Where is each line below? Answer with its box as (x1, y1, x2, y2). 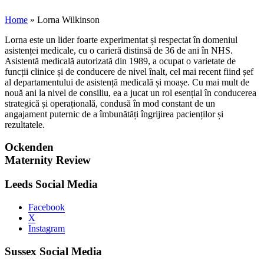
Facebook (28, 202, 65, 212)
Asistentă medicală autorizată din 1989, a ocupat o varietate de (5, 55, 236, 66)
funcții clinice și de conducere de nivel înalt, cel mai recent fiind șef (5, 66, 253, 77)
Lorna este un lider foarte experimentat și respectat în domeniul (5, 34, 237, 45)
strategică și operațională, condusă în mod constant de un (5, 98, 215, 108)
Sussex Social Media (5, 245, 102, 258)
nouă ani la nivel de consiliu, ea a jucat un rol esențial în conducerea (5, 87, 256, 98)
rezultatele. (5, 119, 45, 130)
